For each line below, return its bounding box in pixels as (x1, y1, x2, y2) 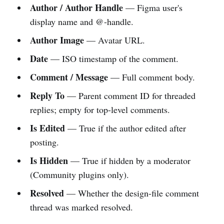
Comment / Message (29, 70, 108, 83)
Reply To (29, 88, 64, 102)
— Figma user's (122, 1, 182, 13)
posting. (29, 135, 59, 148)
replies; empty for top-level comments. (29, 103, 170, 115)
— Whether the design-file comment (63, 186, 199, 199)
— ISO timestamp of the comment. (47, 52, 178, 64)
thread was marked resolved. (29, 200, 133, 213)
